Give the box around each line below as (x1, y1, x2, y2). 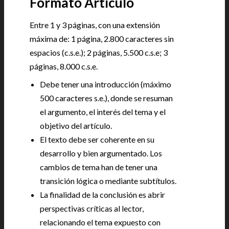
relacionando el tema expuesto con (40, 217, 161, 227)
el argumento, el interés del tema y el (40, 107, 166, 117)
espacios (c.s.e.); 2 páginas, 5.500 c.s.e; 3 (30, 48, 168, 57)
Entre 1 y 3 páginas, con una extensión (30, 20, 160, 30)
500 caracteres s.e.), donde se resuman (40, 93, 173, 103)
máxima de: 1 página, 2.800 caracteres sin (30, 34, 174, 43)
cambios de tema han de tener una (40, 162, 157, 172)
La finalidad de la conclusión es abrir (40, 190, 165, 199)
